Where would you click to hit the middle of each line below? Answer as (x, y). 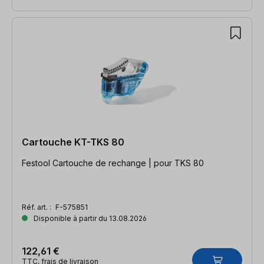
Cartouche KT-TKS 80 (73, 142)
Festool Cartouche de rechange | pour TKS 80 (113, 163)
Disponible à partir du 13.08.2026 (89, 218)
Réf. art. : (37, 207)
